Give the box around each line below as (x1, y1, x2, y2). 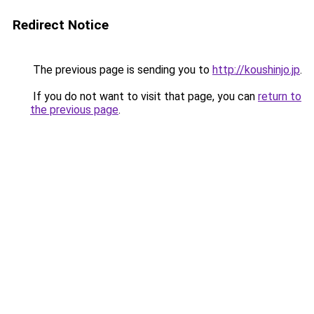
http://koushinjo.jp (212, 63, 300, 76)
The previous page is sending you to (30, 63, 212, 76)
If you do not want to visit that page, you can (30, 90, 258, 103)
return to (258, 90, 301, 103)
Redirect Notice (13, 17, 109, 33)
